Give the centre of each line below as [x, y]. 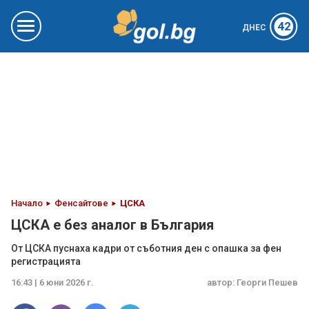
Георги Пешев [267, 282]
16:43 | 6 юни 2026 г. [52, 282]
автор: [222, 282]
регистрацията [46, 261]
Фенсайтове [81, 203]
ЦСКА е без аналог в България [112, 225]
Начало [27, 203]
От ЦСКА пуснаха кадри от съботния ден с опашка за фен [146, 248]
